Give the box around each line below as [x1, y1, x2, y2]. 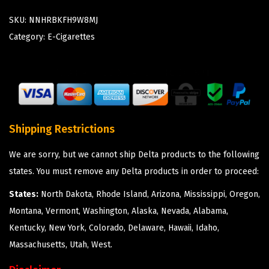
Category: [9, 32, 47, 42]
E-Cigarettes [47, 32, 95, 42]
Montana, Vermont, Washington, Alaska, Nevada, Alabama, [9, 206, 228, 217]
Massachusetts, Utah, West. [9, 240, 112, 250]
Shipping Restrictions [9, 122, 115, 136]
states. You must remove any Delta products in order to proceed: [9, 166, 259, 177]
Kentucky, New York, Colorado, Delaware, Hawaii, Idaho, [9, 223, 219, 234]
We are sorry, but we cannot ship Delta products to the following [9, 150, 259, 160]
